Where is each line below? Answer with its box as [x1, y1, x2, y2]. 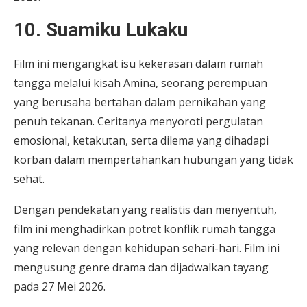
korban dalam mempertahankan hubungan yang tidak [14, 151, 293, 167]
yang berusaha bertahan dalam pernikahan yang [14, 94, 266, 110]
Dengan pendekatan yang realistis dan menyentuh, [14, 201, 277, 217]
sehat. [14, 171, 47, 186]
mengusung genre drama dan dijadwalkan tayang [14, 259, 269, 275]
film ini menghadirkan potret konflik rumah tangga [14, 221, 275, 236]
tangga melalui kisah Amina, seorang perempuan [14, 75, 267, 90]
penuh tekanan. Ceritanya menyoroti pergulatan [14, 113, 263, 129]
